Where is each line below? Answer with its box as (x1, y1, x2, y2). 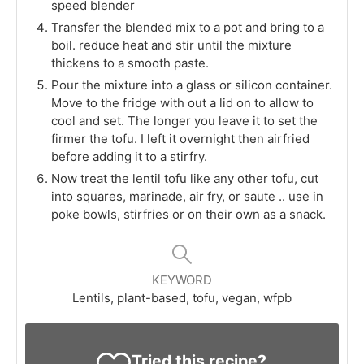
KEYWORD (152, 272, 212, 288)
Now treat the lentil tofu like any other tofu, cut (51, 171, 318, 187)
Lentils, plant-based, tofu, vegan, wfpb (72, 290, 292, 306)
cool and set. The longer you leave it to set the (51, 113, 318, 129)
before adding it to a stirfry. (51, 149, 207, 165)
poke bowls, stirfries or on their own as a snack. (51, 206, 326, 223)
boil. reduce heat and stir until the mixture (51, 37, 292, 54)
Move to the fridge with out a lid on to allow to (51, 95, 314, 111)
